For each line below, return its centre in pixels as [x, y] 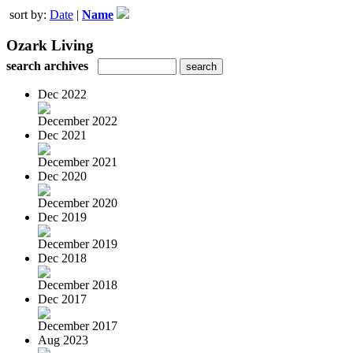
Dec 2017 [62, 299]
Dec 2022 [62, 94]
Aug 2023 [63, 340]
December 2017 [78, 325]
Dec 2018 [62, 258]
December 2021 [78, 162]
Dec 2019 [62, 217]
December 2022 [78, 121]
